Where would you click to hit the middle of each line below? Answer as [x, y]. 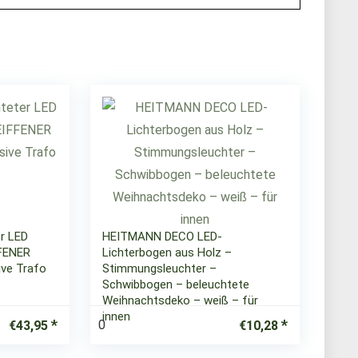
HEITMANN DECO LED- [163, 237]
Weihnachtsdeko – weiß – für [181, 300]
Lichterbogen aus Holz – [167, 253]
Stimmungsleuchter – [160, 268]
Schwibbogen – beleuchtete [176, 284]
